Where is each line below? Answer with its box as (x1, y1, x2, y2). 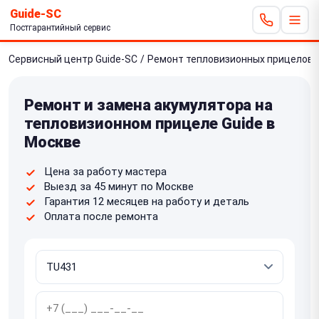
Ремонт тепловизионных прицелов (147, 53, 313, 65)
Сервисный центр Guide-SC (9, 53, 137, 65)
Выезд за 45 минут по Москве (44, 179, 194, 193)
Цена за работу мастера (44, 164, 167, 178)
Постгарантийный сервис (10, 22, 110, 33)
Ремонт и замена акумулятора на (24, 95, 273, 114)
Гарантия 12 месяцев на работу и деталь (44, 194, 249, 208)
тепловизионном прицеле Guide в (24, 114, 275, 132)
